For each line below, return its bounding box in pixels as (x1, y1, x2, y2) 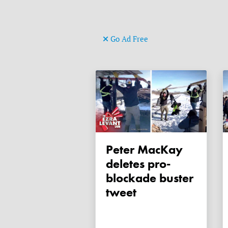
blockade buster (106, 170, 193, 186)
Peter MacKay (106, 141, 113, 158)
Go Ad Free (108, 34, 148, 44)
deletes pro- (106, 156, 171, 172)
